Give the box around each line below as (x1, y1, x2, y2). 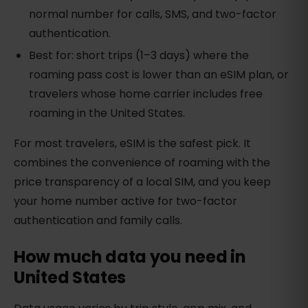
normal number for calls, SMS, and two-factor (29, 5, 277, 22)
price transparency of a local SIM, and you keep (14, 173, 271, 190)
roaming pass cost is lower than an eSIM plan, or (29, 66, 289, 82)
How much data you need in (14, 245, 246, 268)
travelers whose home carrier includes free (29, 85, 263, 102)
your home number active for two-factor (14, 192, 237, 209)
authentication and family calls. (14, 212, 182, 228)
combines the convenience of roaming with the (14, 154, 270, 170)
